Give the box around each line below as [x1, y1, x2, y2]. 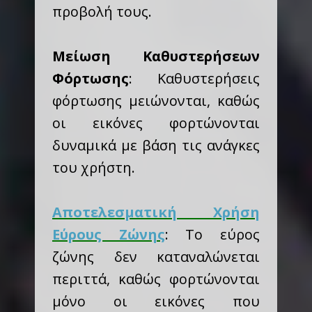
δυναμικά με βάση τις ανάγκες [52, 136, 260, 155]
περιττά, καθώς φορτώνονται [52, 270, 260, 288]
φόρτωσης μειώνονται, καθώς [52, 91, 260, 110]
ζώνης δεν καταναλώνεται [52, 247, 260, 266]
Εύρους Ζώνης [52, 225, 165, 244]
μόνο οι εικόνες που [52, 292, 260, 311]
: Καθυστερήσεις [129, 69, 260, 88]
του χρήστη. [52, 158, 135, 177]
